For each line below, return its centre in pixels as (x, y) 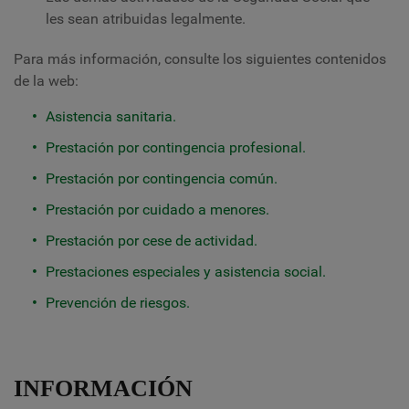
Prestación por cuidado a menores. (157, 210)
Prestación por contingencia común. (162, 178)
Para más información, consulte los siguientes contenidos (200, 59)
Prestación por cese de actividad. (152, 241)
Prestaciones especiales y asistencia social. (186, 272)
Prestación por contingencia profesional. (176, 147)
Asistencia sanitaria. (111, 116)
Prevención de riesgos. (118, 303)
